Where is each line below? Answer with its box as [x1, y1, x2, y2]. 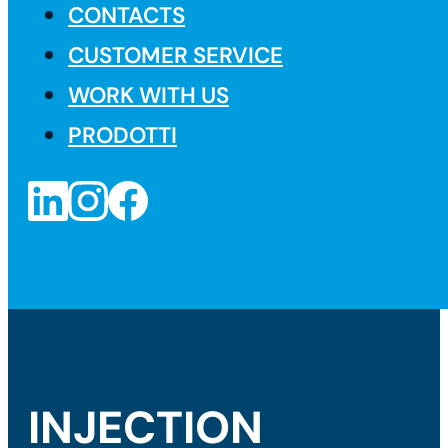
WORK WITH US [68, 81, 229, 111]
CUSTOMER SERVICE [68, 41, 283, 71]
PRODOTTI [68, 121, 177, 151]
